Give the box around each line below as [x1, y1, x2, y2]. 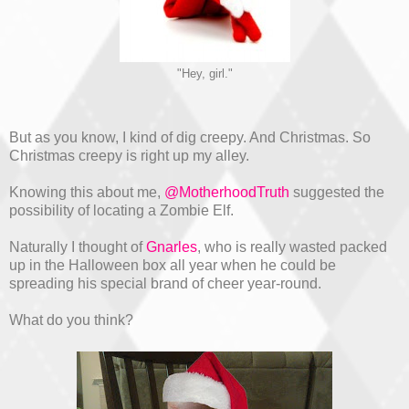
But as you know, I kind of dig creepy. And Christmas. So [9, 130, 371, 146]
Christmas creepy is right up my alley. [9, 148, 249, 164]
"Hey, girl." [176, 68, 233, 81]
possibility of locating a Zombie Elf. [9, 203, 234, 219]
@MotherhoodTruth [164, 184, 289, 201]
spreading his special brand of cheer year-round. [9, 276, 321, 292]
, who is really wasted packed [197, 239, 387, 256]
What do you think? [9, 312, 133, 329]
